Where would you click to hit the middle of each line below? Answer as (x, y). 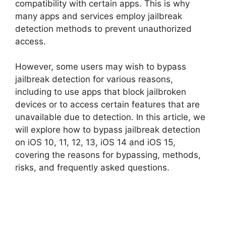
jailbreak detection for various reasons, (94, 79)
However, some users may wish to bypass (101, 67)
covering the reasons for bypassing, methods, (108, 155)
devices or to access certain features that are (107, 104)
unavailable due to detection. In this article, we (110, 117)
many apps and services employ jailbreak (99, 16)
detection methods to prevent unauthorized (103, 29)
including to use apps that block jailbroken (101, 92)
